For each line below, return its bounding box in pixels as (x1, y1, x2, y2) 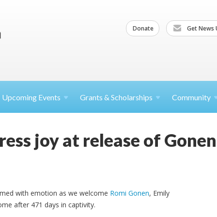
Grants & (80, 93, 111, 102)
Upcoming (2, 93, 38, 102)
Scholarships (111, 93, 153, 102)
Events (38, 93, 61, 102)
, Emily (149, 188, 170, 198)
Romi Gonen (110, 188, 149, 198)
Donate (133, 24, 154, 32)
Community (172, 93, 211, 102)
